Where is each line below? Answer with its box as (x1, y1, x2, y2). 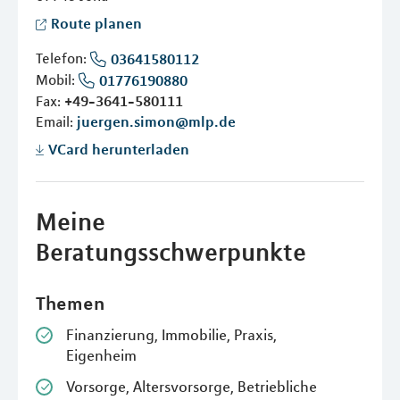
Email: (36, 112, 77, 131)
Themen (36, 291, 104, 315)
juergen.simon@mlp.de (77, 112, 236, 131)
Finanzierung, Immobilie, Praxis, (66, 325, 277, 346)
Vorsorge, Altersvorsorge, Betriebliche (66, 377, 317, 397)
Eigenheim (66, 346, 137, 366)
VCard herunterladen (48, 140, 189, 159)
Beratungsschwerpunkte (36, 237, 306, 268)
